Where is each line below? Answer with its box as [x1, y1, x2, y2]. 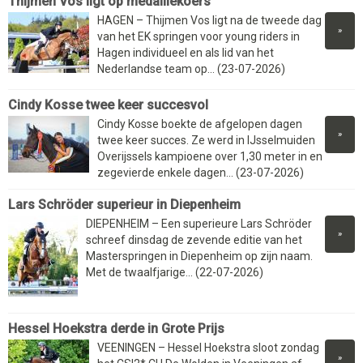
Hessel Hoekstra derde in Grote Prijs [8, 321, 224, 337]
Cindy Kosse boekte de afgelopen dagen [97, 117, 302, 131]
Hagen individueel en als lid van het [97, 46, 274, 60]
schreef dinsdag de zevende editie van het [86, 233, 302, 247]
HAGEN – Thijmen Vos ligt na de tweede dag [97, 14, 322, 28]
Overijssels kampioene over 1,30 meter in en [97, 150, 322, 164]
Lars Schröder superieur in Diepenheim [8, 197, 241, 213]
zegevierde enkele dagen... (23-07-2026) [97, 166, 304, 180]
